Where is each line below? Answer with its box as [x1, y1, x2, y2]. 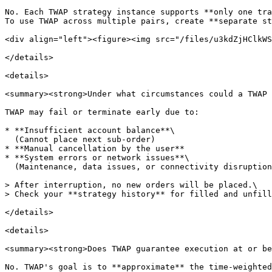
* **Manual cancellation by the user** [5, 144, 185, 153]
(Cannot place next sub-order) [5, 135, 15, 144]
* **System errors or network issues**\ [5, 153, 189, 162]
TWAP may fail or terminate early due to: [5, 107, 199, 117]
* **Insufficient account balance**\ [5, 126, 175, 135]
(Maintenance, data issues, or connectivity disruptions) [5, 162, 15, 171]
